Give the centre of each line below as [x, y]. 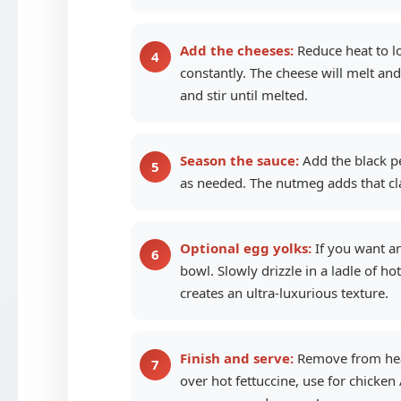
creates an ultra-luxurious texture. [284, 292]
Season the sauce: [239, 160]
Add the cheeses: [236, 50]
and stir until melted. [243, 94]
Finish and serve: [236, 358]
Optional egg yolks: [245, 247]
